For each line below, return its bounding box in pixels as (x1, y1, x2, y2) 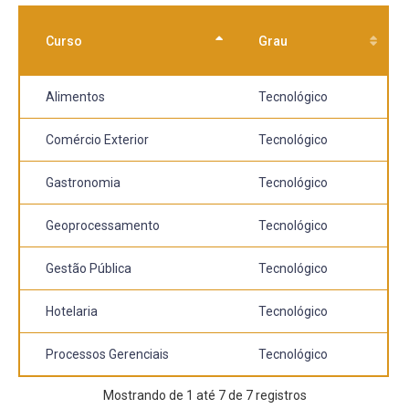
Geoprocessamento (46, 218, 160, 233)
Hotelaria (46, 304, 98, 319)
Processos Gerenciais (46, 347, 169, 362)
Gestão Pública (46, 261, 131, 276)
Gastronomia (46, 175, 121, 190)
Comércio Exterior (46, 132, 149, 147)
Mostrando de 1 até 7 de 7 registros (102, 387, 307, 403)
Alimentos (46, 89, 105, 104)
